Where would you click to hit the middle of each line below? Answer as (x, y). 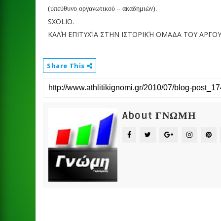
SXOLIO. (61, 21)
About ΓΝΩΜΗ (159, 116)
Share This (67, 66)
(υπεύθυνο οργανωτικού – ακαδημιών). (103, 9)
